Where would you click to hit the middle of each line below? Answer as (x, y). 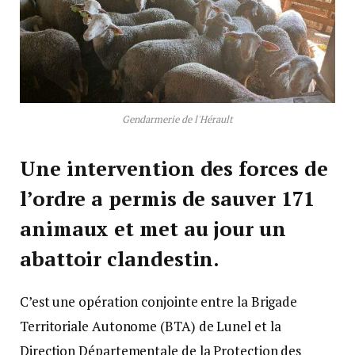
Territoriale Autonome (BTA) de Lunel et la (151, 326)
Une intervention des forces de (174, 168)
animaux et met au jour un (153, 228)
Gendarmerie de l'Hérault (177, 119)
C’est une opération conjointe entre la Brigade (159, 301)
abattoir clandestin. (120, 258)
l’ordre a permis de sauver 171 (167, 198)
